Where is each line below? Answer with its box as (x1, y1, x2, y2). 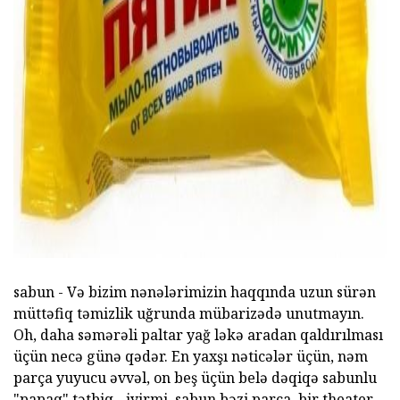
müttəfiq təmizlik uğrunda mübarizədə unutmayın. (13, 304, 364, 324)
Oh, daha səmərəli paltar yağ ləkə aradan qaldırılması (13, 325, 383, 346)
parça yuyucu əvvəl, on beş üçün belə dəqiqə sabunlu (13, 368, 377, 388)
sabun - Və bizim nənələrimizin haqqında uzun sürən (13, 282, 376, 303)
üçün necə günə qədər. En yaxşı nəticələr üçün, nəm (13, 346, 368, 367)
